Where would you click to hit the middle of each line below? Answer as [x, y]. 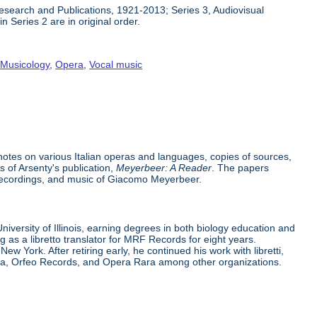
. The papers [241, 167]
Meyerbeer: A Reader [164, 167]
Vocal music [116, 64]
